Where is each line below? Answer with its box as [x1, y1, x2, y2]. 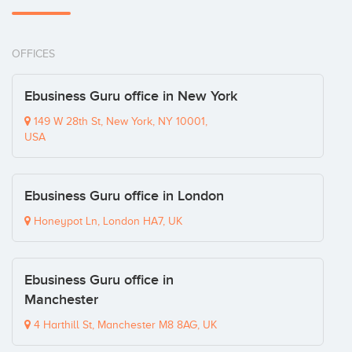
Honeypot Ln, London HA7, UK [31, 215, 182, 227]
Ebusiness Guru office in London [24, 188, 224, 204]
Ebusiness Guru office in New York [24, 88, 237, 104]
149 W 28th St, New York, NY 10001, [31, 115, 207, 127]
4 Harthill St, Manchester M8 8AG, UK [31, 319, 217, 331]
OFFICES [12, 48, 55, 60]
